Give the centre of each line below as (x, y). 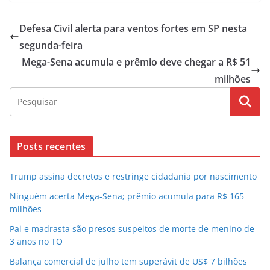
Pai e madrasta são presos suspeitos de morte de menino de (132, 228)
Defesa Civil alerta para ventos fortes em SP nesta (133, 28)
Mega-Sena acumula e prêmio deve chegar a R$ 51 (136, 62)
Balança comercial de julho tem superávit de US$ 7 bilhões (128, 261)
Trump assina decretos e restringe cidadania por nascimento (133, 176)
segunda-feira (51, 45)
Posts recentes (52, 146)
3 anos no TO (36, 241)
